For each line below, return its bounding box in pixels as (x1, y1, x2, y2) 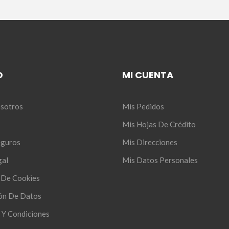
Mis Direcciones (122, 137, 177, 147)
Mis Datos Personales (122, 155, 198, 165)
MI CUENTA (122, 68, 173, 81)
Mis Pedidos (122, 101, 164, 111)
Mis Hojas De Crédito (122, 119, 196, 129)
